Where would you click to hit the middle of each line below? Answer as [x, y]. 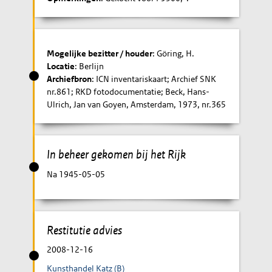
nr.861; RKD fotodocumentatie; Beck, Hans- [128, 92]
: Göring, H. [174, 53]
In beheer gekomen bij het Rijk [117, 154]
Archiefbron [70, 79]
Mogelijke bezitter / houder [100, 53]
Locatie [61, 66]
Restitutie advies [85, 230]
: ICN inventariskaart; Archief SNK [154, 79]
